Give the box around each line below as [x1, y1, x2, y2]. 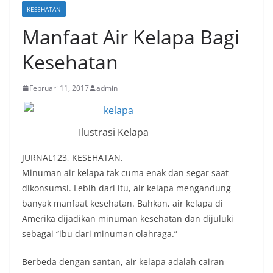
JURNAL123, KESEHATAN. [22, 152, 123, 164]
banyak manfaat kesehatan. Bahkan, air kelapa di [22, 197, 223, 210]
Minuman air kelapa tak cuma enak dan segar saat [22, 167, 229, 179]
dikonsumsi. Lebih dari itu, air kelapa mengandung [22, 182, 231, 194]
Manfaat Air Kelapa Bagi [22, 24, 239, 51]
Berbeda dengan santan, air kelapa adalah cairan [22, 256, 224, 268]
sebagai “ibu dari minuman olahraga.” [22, 228, 177, 240]
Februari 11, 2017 [29, 83, 89, 94]
